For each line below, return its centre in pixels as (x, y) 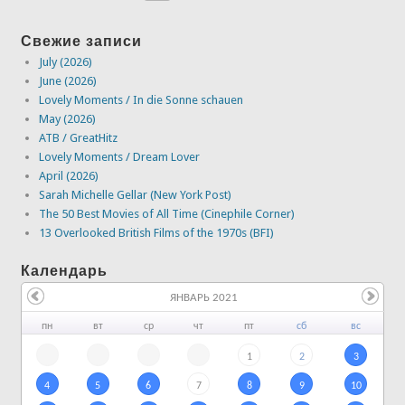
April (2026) (69, 175)
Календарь (65, 271)
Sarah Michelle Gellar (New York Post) (136, 194)
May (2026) (68, 118)
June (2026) (68, 80)
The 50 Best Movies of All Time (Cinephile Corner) (167, 213)
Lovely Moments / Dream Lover (120, 156)
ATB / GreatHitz (79, 137)
